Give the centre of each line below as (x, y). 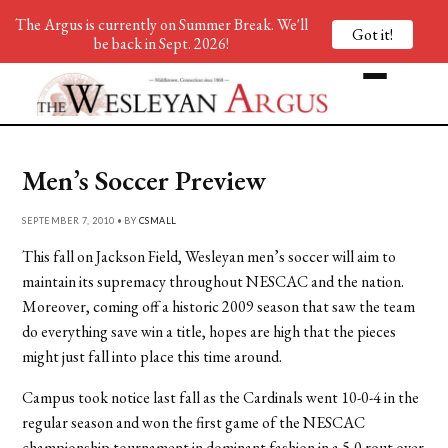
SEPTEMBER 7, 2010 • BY (80, 220)
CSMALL (157, 220)
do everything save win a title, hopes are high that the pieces (209, 331)
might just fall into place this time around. (152, 356)
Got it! (372, 34)
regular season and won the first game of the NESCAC (194, 422)
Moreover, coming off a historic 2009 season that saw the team (219, 306)
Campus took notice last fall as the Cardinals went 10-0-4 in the (221, 397)
